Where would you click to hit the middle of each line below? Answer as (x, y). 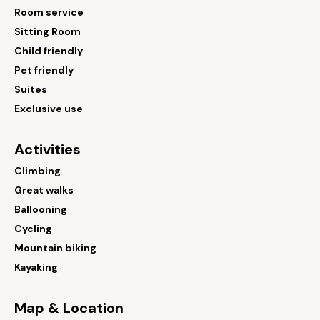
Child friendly (49, 51)
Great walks (44, 190)
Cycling (33, 229)
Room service (49, 12)
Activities (47, 149)
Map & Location (69, 308)
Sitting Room (47, 31)
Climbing (37, 171)
